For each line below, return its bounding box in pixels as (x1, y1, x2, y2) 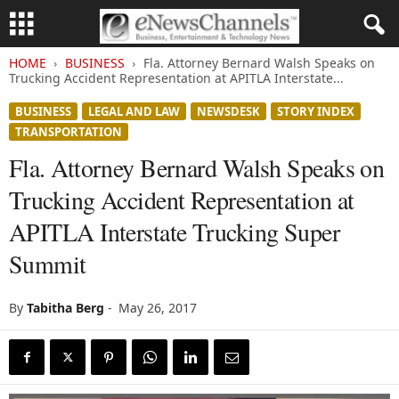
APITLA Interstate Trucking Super (9, 215, 340, 248)
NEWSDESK (197, 103, 260, 119)
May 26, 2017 (118, 299, 197, 316)
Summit (9, 247, 86, 281)
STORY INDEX (277, 103, 354, 119)
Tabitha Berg (27, 299, 104, 316)
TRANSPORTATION (15, 124, 122, 140)
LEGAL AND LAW (88, 103, 180, 119)
